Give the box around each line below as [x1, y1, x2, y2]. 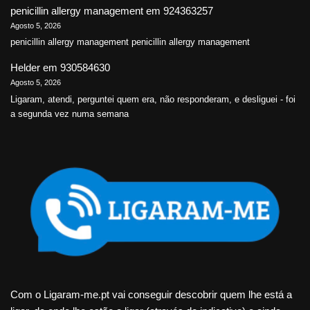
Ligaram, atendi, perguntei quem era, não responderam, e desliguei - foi [10, 94, 295, 104]
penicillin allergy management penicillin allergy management [10, 37, 250, 48]
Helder [10, 62, 40, 74]
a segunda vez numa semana [10, 109, 129, 119]
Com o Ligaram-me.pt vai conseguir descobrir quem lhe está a [10, 289, 292, 300]
